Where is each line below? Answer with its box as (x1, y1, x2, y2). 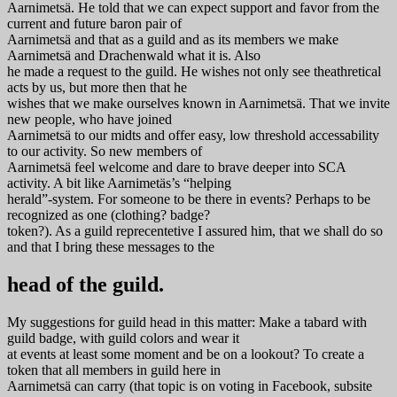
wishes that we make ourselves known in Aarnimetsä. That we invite (7, 96, 390, 112)
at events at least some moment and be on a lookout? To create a (7, 346, 364, 362)
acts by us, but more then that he (7, 80, 187, 96)
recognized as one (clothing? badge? (7, 207, 210, 223)
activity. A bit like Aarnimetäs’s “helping (7, 175, 231, 191)
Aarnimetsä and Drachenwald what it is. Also (7, 48, 261, 64)
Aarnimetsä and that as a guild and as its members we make (7, 32, 339, 48)
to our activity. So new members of (7, 144, 202, 160)
